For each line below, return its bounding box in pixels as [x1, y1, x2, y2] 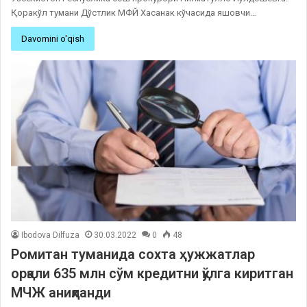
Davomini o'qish [21, 34, 84, 45]
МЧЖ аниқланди [11, 284, 111, 301]
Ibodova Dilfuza [21, 230, 79, 240]
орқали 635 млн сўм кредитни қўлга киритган [11, 265, 293, 282]
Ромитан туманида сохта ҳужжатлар [11, 245, 255, 262]
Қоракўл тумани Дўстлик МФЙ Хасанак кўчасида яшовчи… [11, 8, 256, 19]
